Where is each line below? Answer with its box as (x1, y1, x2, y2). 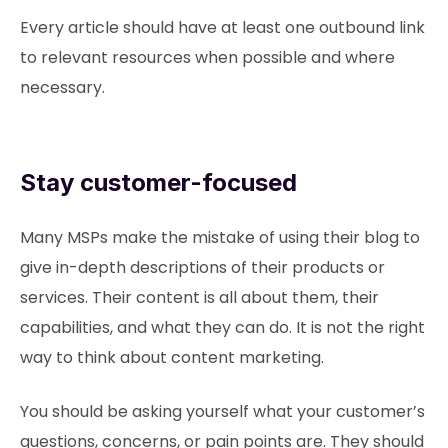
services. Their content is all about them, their (20, 286, 379, 309)
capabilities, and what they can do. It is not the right (20, 316, 425, 339)
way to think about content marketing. (20, 346, 324, 369)
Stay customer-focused (20, 168, 297, 197)
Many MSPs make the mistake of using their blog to (20, 226, 420, 249)
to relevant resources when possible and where (20, 46, 395, 69)
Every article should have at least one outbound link (20, 16, 425, 39)
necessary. (20, 76, 105, 99)
